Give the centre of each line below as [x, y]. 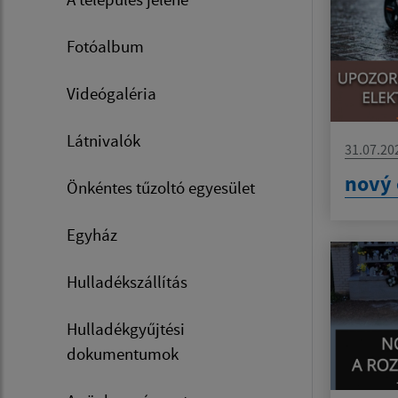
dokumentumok [123, 354]
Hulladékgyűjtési [126, 329]
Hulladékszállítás [127, 282]
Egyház [92, 235]
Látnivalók [103, 141]
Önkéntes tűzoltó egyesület [161, 188]
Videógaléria [111, 94]
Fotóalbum [105, 47]
